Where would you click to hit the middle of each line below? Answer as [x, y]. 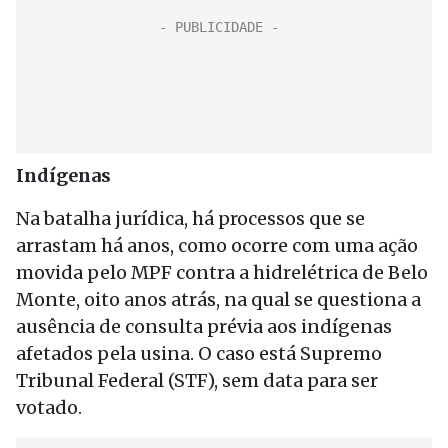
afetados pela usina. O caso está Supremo [199, 353]
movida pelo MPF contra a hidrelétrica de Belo [222, 272]
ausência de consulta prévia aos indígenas [204, 326]
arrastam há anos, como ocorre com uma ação [217, 245]
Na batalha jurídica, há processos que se [190, 218]
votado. [49, 407]
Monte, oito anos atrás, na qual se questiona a [218, 299]
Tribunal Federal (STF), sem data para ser [197, 380]
